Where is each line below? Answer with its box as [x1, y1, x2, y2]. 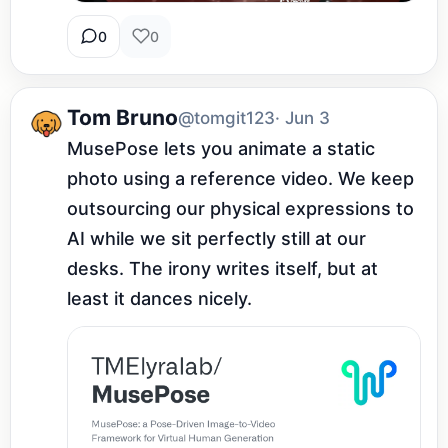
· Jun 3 [275, 107, 330, 128]
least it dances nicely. [67, 287, 252, 309]
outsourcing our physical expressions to [67, 197, 414, 219]
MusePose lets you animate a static [67, 137, 375, 159]
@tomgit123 [178, 107, 275, 128]
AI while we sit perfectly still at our [67, 227, 366, 249]
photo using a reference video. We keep [67, 167, 414, 189]
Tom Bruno [67, 105, 178, 131]
